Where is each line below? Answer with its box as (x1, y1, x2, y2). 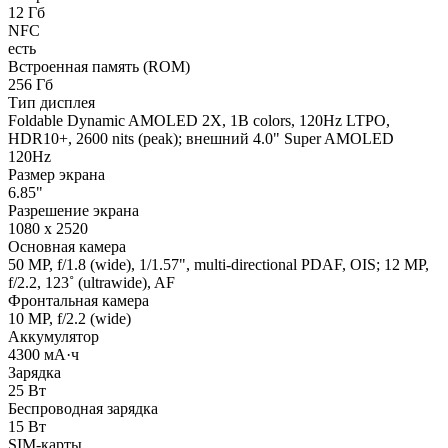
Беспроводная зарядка (8, 399, 158, 417)
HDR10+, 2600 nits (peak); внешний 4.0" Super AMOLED (8, 129, 394, 147)
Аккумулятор (8, 327, 99, 345)
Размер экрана (8, 165, 105, 183)
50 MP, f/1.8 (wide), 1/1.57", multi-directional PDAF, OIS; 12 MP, (8, 255, 429, 273)
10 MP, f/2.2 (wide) (8, 309, 131, 327)
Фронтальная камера (8, 291, 149, 309)
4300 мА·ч (8, 345, 79, 363)
